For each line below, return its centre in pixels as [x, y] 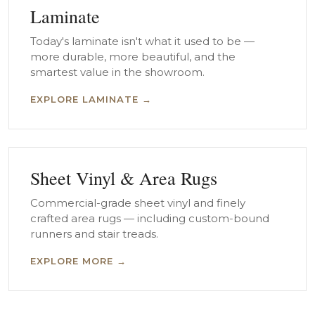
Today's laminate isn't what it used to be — [142, 41]
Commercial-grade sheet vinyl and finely [138, 203]
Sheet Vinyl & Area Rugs [124, 178]
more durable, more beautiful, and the [133, 57]
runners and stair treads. [94, 234]
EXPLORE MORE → [78, 261]
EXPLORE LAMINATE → [91, 99]
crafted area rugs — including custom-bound [150, 218]
